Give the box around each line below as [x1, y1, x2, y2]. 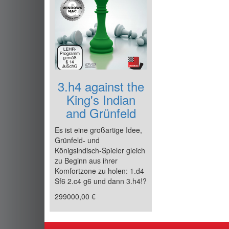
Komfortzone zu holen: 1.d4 [55, 166, 144, 176]
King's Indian [66, 90, 135, 109]
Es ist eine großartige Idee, [55, 125, 142, 135]
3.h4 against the [57, 77, 144, 96]
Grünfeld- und [55, 135, 100, 146]
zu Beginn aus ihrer [55, 155, 118, 166]
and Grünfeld [65, 104, 136, 122]
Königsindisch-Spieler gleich [55, 145, 145, 156]
